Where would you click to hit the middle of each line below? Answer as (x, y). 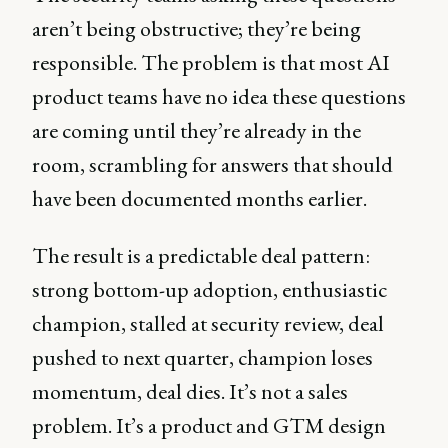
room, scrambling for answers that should (212, 165)
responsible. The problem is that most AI (211, 63)
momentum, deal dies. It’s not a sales (190, 392)
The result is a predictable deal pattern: (201, 256)
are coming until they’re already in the (196, 131)
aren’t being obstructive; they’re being (196, 29)
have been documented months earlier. (199, 199)
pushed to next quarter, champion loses (202, 358)
